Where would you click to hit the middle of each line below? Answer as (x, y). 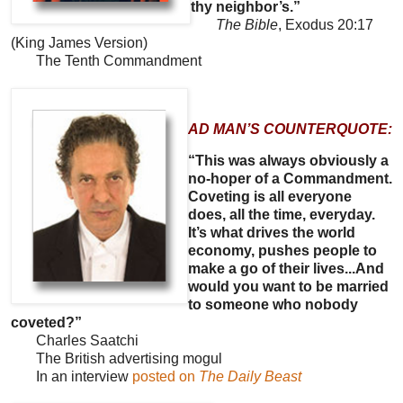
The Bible (247, 25)
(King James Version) (79, 43)
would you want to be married (288, 287)
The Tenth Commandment (106, 61)
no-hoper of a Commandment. (290, 179)
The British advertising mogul (116, 359)
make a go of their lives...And (286, 269)
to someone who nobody (273, 305)
